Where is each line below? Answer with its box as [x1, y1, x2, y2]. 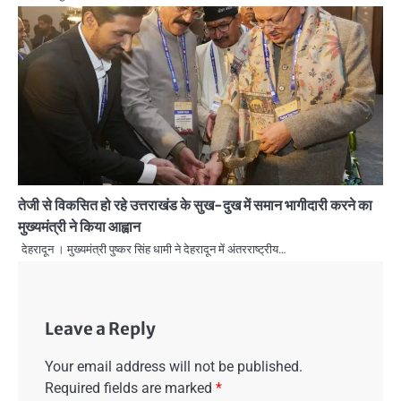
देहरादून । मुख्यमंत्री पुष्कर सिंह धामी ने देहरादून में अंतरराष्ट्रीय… [21, 243, 286, 257]
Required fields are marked [45, 380, 216, 397]
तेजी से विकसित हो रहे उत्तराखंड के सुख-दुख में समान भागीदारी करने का [18, 196, 372, 215]
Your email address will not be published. [45, 358, 303, 376]
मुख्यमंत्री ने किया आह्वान [18, 218, 141, 236]
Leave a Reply [45, 319, 156, 340]
